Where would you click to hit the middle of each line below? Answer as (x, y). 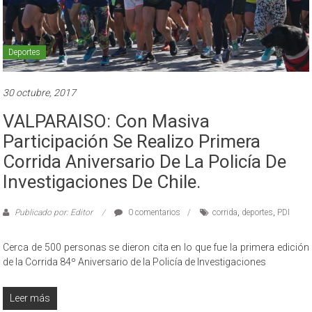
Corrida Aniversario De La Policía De (145, 161)
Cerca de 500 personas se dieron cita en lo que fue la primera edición (156, 247)
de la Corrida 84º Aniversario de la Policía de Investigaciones (135, 262)
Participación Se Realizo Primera (132, 141)
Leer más (30, 298)
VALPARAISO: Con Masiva (107, 121)
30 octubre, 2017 (40, 92)
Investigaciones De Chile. (102, 181)
